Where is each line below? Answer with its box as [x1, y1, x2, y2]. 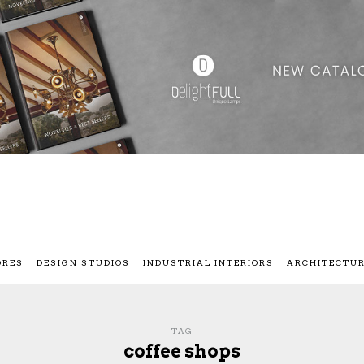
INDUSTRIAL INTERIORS [143, 258, 274, 268]
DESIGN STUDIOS [37, 258, 130, 268]
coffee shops [123, 340, 240, 362]
